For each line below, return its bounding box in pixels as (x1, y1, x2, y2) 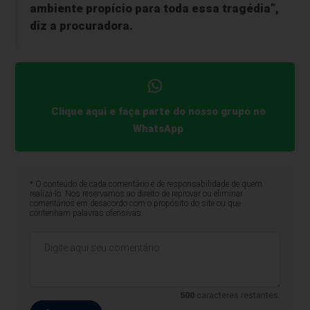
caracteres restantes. (194, 291, 281, 301)
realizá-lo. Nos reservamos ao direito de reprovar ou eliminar (29, 189, 243, 199)
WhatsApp (133, 122, 184, 136)
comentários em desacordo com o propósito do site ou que (29, 199, 241, 209)
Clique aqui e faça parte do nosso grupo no (51, 105, 266, 118)
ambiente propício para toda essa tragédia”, (29, 1, 279, 16)
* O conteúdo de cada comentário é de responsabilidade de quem (29, 179, 262, 190)
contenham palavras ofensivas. (29, 208, 143, 219)
